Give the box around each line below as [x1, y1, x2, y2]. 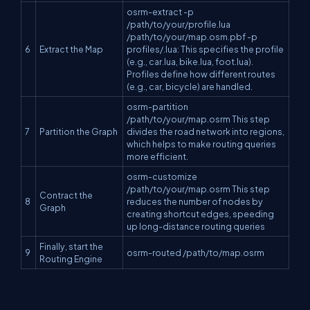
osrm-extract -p [127, 6, 194, 17]
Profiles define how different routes [127, 69, 275, 80]
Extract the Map [39, 44, 103, 55]
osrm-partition [127, 101, 188, 112]
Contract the [39, 190, 93, 201]
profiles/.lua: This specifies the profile [127, 44, 284, 55]
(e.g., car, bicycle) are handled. [127, 81, 253, 92]
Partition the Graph [39, 126, 118, 137]
